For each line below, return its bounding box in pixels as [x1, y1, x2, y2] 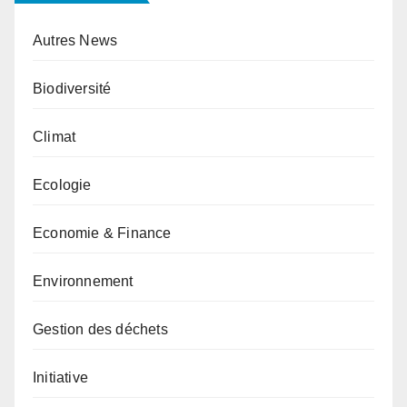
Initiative [33, 369, 88, 385]
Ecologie [33, 176, 92, 193]
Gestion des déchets [33, 321, 168, 337]
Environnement [33, 273, 134, 289]
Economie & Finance [33, 224, 172, 241]
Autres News [33, 32, 118, 48]
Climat [33, 128, 76, 144]
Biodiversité [33, 80, 112, 96]
